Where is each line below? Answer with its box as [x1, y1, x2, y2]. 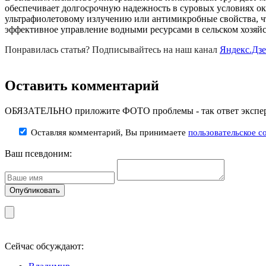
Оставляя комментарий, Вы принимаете [28, 127, 188, 137]
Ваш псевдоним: [5, 148, 72, 159]
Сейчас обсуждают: [5, 240, 84, 251]
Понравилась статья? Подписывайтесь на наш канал [5, 45, 220, 55]
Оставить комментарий [5, 78, 159, 94]
